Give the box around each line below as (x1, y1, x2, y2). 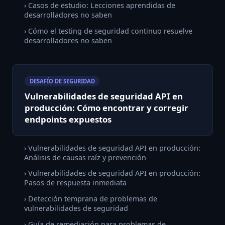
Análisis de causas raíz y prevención (24, 152, 146, 162)
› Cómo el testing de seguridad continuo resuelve (24, 26, 192, 36)
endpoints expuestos (25, 114, 111, 126)
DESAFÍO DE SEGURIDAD (29, 77, 95, 85)
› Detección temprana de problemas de (24, 194, 157, 204)
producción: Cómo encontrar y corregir (25, 102, 188, 114)
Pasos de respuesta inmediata (24, 178, 127, 188)
